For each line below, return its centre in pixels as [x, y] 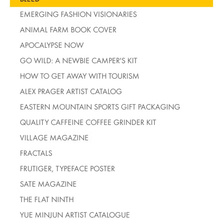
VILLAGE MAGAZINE [54, 137]
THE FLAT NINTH [47, 199]
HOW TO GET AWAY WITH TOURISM [80, 76]
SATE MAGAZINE [48, 184]
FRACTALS [36, 153]
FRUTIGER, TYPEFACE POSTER [67, 168]
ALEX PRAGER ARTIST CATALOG [71, 91]
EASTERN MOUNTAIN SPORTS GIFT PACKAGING [100, 107]
